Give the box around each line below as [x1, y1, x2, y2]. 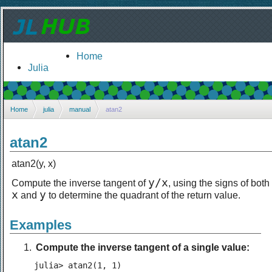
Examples [10, 217, 72, 233]
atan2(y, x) [12, 157, 56, 169]
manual [69, 105, 90, 113]
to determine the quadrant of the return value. [46, 189, 240, 200]
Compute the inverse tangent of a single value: [36, 241, 250, 253]
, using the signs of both [168, 177, 270, 188]
